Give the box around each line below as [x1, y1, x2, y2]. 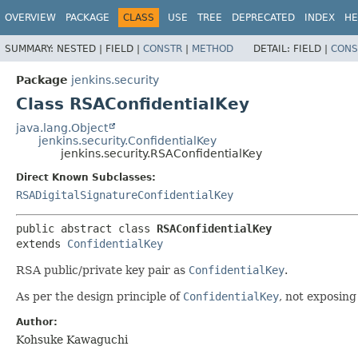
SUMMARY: [5, 42, 57, 54]
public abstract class [16, 221, 157, 235]
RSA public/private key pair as [16, 263, 189, 276]
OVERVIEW [5, 12, 56, 23]
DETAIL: [253, 42, 293, 54]
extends [16, 237, 67, 250]
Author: [16, 316, 58, 328]
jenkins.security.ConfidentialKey [38, 133, 217, 147]
